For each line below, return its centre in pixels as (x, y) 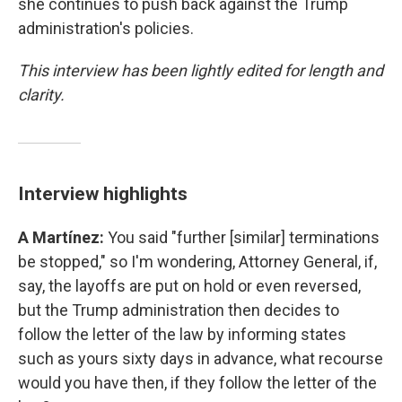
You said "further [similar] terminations (244, 237)
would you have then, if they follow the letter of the (197, 382)
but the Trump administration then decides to (179, 310)
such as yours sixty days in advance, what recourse (201, 358)
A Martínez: (63, 237)
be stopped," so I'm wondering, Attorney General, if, (197, 261)
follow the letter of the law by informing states (182, 334)
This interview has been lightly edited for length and (201, 70)
